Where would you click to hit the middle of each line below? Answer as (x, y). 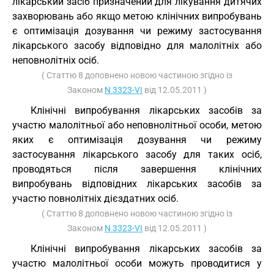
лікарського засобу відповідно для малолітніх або (137, 46)
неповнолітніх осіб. (56, 60)
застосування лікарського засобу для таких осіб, (137, 154)
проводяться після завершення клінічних (137, 169)
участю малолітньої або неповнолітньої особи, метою (137, 125)
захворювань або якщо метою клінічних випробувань (137, 16)
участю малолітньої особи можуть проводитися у (137, 263)
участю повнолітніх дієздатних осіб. (95, 198)
